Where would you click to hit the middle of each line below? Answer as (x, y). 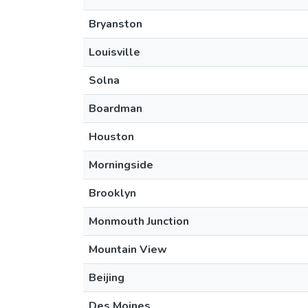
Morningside (121, 165)
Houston (111, 137)
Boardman (115, 109)
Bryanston (115, 24)
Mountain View (128, 250)
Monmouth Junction (139, 221)
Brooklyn (112, 193)
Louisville (114, 52)
